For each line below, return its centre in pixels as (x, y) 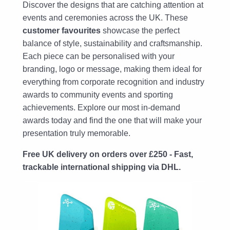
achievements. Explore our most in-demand (101, 107)
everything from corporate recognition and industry (113, 82)
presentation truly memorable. (76, 133)
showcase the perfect (140, 30)
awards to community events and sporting (98, 94)
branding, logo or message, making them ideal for (112, 69)
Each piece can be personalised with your (99, 56)
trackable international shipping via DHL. (102, 167)
